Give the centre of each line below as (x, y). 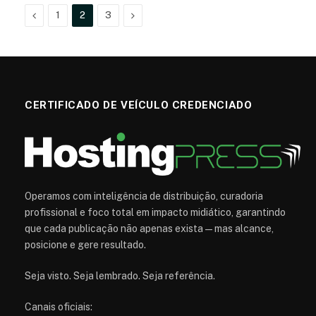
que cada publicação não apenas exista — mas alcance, (149, 228)
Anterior (54, 14)
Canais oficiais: (59, 306)
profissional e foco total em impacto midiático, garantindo (155, 212)
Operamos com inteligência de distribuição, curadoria (144, 196)
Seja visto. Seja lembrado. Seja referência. (120, 275)
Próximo (149, 14)
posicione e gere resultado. (85, 244)
